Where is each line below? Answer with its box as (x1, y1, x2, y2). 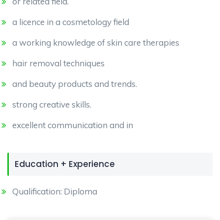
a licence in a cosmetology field (12, 17, 129, 27)
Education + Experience (15, 158, 115, 170)
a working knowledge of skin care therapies (12, 37, 179, 48)
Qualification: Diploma (12, 186, 97, 196)
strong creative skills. (12, 99, 91, 110)
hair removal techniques (12, 58, 105, 68)
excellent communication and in (12, 120, 133, 130)
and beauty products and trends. (12, 79, 137, 89)
